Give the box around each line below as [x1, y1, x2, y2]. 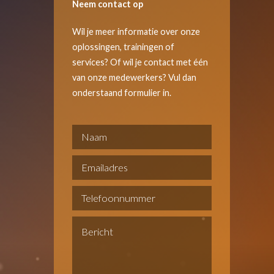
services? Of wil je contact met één [72, 57, 208, 68]
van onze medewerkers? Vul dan [72, 72, 196, 83]
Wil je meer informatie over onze [72, 26, 200, 37]
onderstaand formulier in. [72, 87, 171, 98]
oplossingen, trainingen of [72, 42, 174, 53]
